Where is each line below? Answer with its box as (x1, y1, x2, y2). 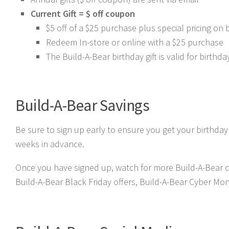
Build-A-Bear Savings (15, 95, 149, 116)
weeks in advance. (15, 138, 84, 150)
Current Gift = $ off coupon (31, 8, 135, 19)
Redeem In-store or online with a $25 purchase (46, 36, 223, 48)
